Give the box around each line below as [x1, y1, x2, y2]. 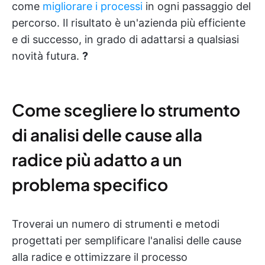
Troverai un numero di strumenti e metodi [12, 217, 219, 230]
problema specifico [12, 173, 168, 195]
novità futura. [12, 49, 82, 62]
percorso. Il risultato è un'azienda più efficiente [12, 16, 245, 29]
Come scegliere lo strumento [12, 99, 240, 120]
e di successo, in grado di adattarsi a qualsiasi [12, 33, 239, 46]
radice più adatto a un [12, 148, 182, 170]
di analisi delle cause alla [12, 124, 202, 145]
